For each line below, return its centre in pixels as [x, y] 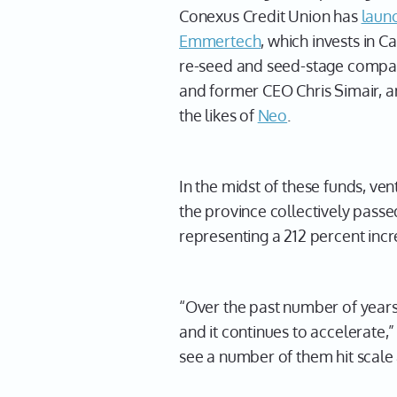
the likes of [218, 115]
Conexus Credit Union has [270, 16]
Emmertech [220, 41]
